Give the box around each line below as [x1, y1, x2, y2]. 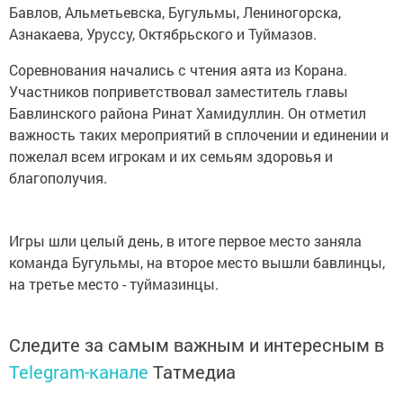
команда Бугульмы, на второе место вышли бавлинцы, [9, 253, 385, 273]
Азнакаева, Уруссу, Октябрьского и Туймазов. [9, 24, 317, 44]
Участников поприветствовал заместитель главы [9, 82, 348, 102]
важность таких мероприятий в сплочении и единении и [9, 125, 389, 145]
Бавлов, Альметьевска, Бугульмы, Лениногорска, [9, 3, 341, 22]
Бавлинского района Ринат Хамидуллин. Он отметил [9, 103, 366, 123]
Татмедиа [153, 360, 236, 384]
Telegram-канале [9, 360, 148, 384]
